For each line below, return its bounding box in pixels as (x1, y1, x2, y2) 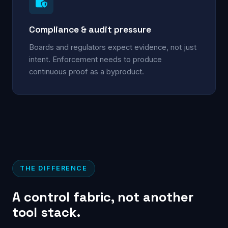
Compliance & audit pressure (29, 23, 151, 35)
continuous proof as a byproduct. (29, 67, 144, 76)
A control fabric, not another (12, 188, 193, 205)
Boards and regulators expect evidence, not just (29, 42, 196, 52)
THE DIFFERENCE (20, 164, 88, 172)
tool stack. (12, 204, 80, 220)
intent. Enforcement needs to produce (29, 54, 162, 64)
